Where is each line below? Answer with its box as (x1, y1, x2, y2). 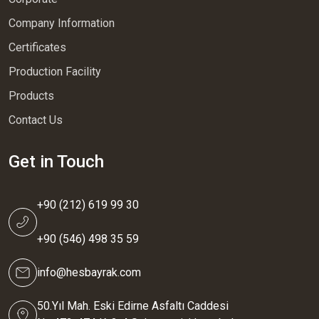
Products (9, 88, 54, 103)
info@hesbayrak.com (37, 265, 141, 279)
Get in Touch (9, 151, 104, 172)
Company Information (9, 16, 115, 30)
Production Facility (9, 64, 101, 78)
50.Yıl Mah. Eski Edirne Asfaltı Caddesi (37, 298, 229, 313)
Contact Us (9, 113, 63, 127)
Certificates (9, 40, 66, 54)
